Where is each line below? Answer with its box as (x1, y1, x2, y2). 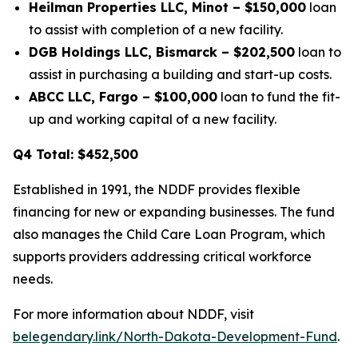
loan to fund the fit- (217, 89, 340, 105)
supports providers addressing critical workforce (13, 249, 312, 265)
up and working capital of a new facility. (29, 111, 276, 127)
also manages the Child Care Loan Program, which (13, 226, 325, 242)
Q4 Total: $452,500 (13, 146, 138, 162)
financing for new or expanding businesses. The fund (13, 204, 335, 220)
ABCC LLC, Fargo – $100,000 (29, 89, 217, 105)
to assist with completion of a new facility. (29, 22, 283, 38)
